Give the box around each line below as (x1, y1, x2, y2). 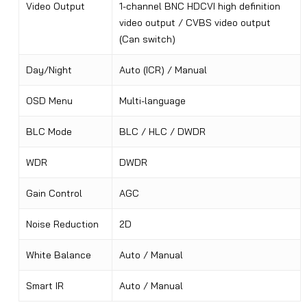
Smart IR (25, 280, 64, 293)
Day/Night (25, 64, 72, 77)
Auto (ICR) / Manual (119, 64, 207, 77)
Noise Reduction (25, 218, 99, 231)
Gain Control (25, 187, 82, 200)
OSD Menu (25, 95, 73, 108)
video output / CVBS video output (119, 16, 271, 29)
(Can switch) (119, 33, 175, 46)
